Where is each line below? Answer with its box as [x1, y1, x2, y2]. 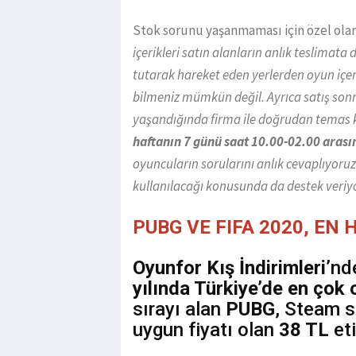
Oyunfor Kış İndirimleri [133, 257, 326, 280]
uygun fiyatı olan [133, 319, 279, 342]
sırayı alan [133, 298, 226, 321]
